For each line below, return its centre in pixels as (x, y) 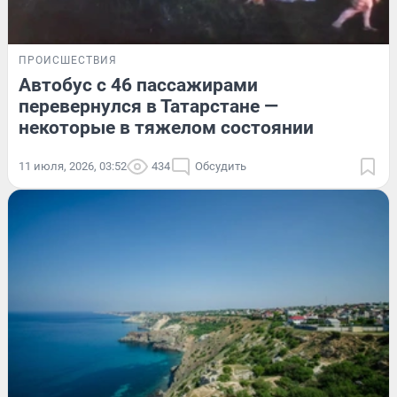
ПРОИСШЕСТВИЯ (68, 60)
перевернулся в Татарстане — (148, 106)
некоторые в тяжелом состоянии (166, 127)
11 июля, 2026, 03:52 (73, 166)
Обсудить (221, 166)
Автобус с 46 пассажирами (138, 85)
